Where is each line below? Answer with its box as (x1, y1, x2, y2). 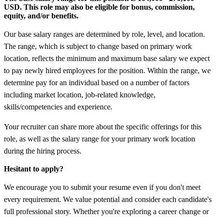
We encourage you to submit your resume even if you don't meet (4, 183, 201, 191)
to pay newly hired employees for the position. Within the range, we (4, 66, 211, 75)
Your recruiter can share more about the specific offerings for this (4, 122, 201, 131)
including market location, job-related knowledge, (4, 90, 155, 99)
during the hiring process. (4, 146, 81, 155)
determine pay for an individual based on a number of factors (4, 78, 189, 87)
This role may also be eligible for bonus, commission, (22, 2, 195, 11)
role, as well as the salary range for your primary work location (4, 134, 195, 143)
